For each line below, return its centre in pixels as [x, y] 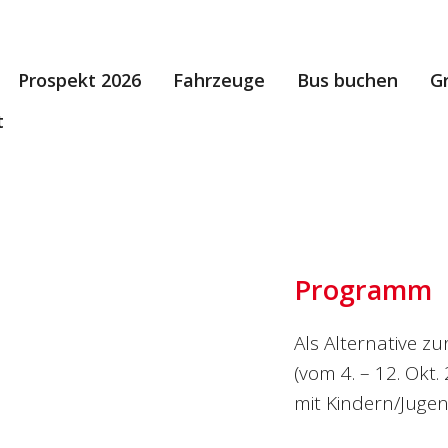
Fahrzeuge [219, 80]
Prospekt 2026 [79, 80]
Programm [362, 289]
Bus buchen [347, 80]
